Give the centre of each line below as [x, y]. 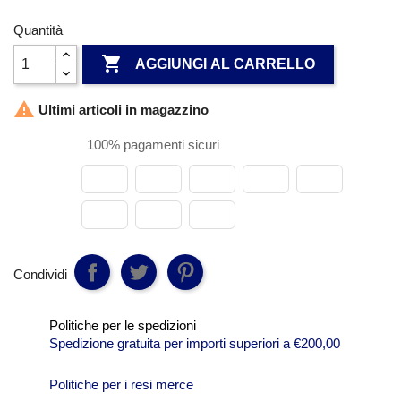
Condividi [40, 274]
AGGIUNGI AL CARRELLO [226, 64]
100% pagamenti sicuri [151, 145]
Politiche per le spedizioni [123, 325]
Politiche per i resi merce [121, 384]
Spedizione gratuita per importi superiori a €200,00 [195, 343]
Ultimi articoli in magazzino [122, 109]
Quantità [38, 30]
